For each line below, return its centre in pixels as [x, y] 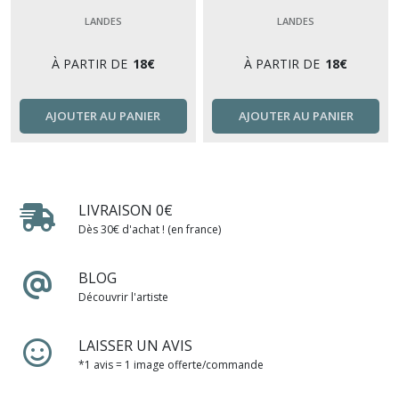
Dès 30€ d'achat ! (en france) [150, 230]
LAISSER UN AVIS [135, 346]
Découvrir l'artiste [123, 297]
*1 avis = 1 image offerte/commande [171, 365]
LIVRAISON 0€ [126, 211]
